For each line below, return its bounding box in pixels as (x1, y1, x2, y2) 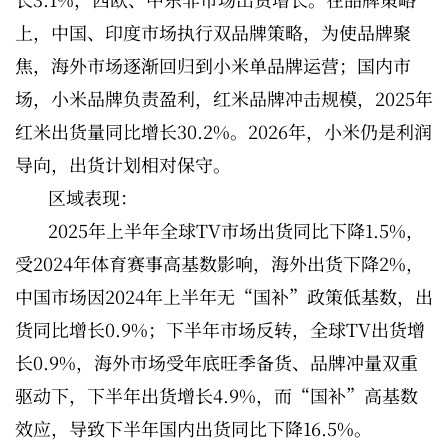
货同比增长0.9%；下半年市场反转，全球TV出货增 (15, 316, 425, 343)
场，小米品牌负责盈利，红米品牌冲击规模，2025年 (15, 85, 433, 112)
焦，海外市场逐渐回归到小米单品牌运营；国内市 (15, 52, 411, 79)
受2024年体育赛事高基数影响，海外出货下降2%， (15, 250, 424, 277)
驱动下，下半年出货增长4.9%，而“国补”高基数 (15, 382, 418, 409)
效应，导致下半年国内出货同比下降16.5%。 (15, 415, 372, 442)
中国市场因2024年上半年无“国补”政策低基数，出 (15, 283, 433, 310)
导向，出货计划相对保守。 (15, 151, 231, 178)
